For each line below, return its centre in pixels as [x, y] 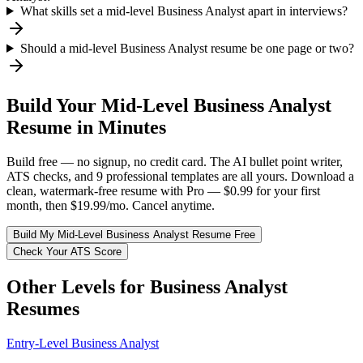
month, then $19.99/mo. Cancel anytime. [111, 205]
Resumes [43, 308]
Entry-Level [37, 343]
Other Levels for [78, 286]
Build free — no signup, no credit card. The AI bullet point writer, [175, 161]
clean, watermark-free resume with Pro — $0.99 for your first [163, 190]
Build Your [54, 105]
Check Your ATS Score [67, 251]
